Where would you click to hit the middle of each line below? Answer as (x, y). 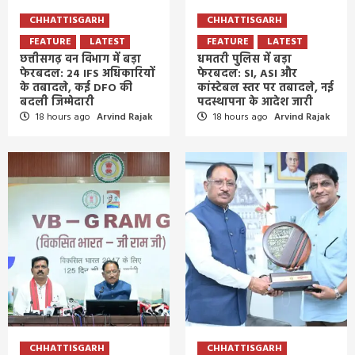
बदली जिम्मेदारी (57, 102)
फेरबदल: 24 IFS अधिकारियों (87, 74)
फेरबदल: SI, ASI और (247, 74)
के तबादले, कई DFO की (76, 88)
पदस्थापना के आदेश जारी (255, 102)
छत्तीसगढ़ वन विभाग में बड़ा (80, 59)
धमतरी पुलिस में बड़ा (244, 59)
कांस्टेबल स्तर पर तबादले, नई (265, 88)
